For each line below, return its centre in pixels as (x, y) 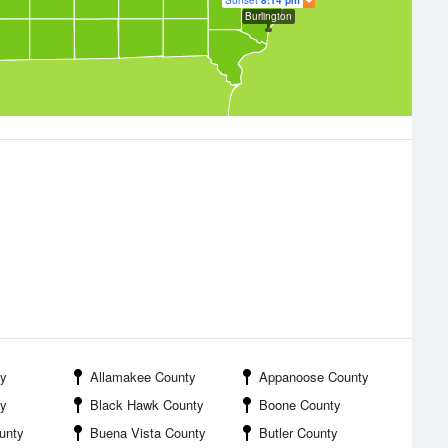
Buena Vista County (148, 432)
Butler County (298, 432)
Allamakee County (143, 376)
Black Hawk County (147, 404)
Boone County (300, 404)
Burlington (268, 16)
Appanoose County (314, 376)
